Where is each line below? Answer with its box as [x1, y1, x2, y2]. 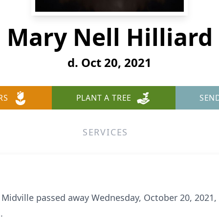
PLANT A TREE [76, 92, 132, 103]
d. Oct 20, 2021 [67, 54, 152, 70]
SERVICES [82, 126, 129, 138]
